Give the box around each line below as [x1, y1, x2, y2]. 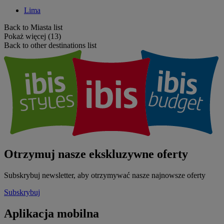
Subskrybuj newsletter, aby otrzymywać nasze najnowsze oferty [4, 171, 205, 180]
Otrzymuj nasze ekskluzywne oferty [4, 147, 188, 161]
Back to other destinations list [4, 41, 96, 50]
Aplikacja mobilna [4, 207, 99, 220]
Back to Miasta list [4, 23, 62, 32]
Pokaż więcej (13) [4, 32, 61, 41]
